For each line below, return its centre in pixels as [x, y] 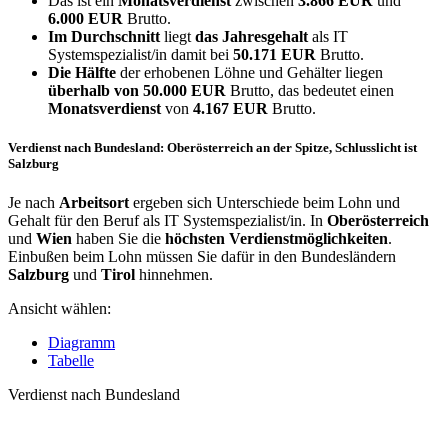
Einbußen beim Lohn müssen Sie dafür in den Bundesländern [202, 257]
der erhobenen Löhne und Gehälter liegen [249, 72]
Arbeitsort [94, 203]
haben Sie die [118, 239]
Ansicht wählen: [59, 309]
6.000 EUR [87, 18]
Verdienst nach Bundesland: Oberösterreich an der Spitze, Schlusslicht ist [212, 148]
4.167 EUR [232, 108]
